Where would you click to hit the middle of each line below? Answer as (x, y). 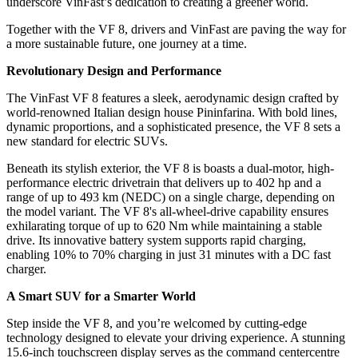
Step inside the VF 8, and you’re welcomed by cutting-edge (157, 324)
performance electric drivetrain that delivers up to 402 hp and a (164, 183)
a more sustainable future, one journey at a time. (127, 44)
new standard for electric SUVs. (87, 141)
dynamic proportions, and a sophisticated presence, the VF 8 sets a (173, 127)
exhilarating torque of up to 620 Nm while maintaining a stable (164, 226)
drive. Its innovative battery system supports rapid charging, (156, 241)
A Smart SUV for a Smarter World (101, 296)
